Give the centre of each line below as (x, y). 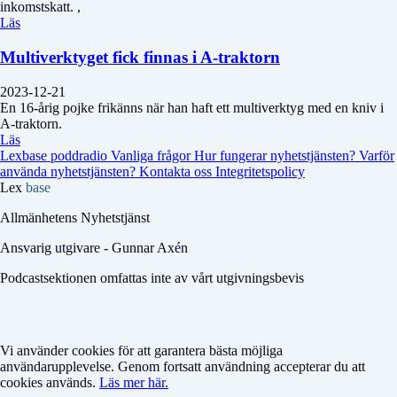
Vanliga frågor (152, 155)
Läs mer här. (134, 382)
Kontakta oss (177, 171)
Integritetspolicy (260, 171)
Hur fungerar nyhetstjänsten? (276, 155)
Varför (377, 155)
